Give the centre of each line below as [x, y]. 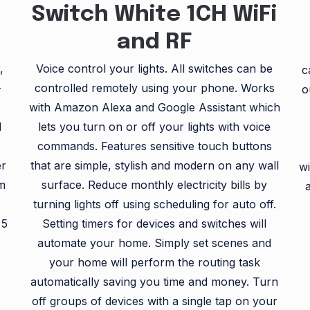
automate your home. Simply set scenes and [155, 243]
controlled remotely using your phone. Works [154, 88]
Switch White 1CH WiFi [155, 15]
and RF [154, 43]
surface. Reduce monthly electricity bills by [155, 185]
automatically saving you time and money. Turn [155, 282]
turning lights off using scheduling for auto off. [154, 204]
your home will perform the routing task [154, 263]
